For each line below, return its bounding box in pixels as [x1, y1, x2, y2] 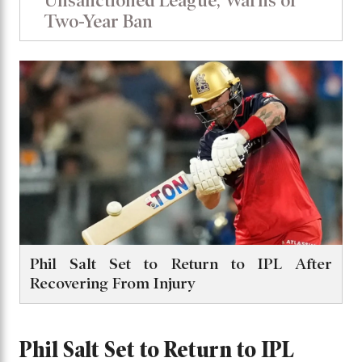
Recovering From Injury [30, 275, 196, 293]
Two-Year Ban [44, 11, 153, 32]
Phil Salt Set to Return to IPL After [30, 255, 332, 273]
